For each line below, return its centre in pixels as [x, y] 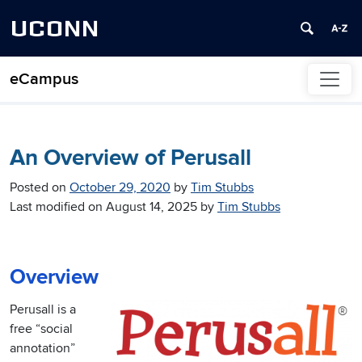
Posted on [40, 188]
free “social [41, 329]
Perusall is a [43, 310]
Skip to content [52, 88]
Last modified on [58, 207]
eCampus [44, 80]
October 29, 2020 [120, 188]
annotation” [42, 349]
